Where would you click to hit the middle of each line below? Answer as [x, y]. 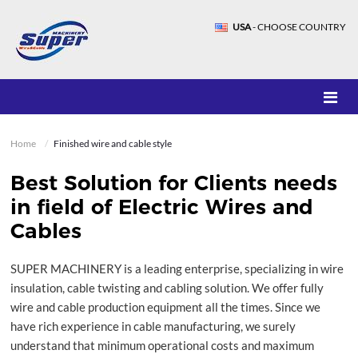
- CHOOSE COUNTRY [298, 27]
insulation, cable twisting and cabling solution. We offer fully [167, 288]
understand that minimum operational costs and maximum [163, 345]
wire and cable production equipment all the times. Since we [166, 307]
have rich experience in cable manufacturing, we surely [153, 326]
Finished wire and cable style [113, 143]
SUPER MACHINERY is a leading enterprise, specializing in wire [177, 268]
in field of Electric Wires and [162, 207]
